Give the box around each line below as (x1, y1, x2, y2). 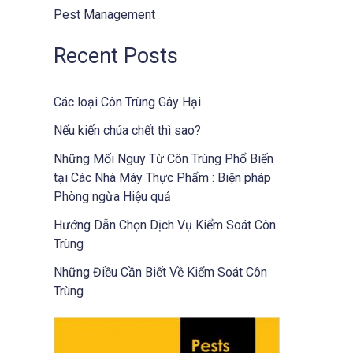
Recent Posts (54, 43, 178, 69)
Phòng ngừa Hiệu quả (54, 189, 171, 205)
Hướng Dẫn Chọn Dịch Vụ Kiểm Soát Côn (54, 217, 276, 233)
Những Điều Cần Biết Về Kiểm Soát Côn (54, 265, 267, 281)
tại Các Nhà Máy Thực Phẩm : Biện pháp (54, 170, 271, 186)
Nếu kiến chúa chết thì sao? (54, 123, 201, 139)
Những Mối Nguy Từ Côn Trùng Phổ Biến (54, 151, 273, 167)
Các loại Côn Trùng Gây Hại (54, 95, 201, 110)
